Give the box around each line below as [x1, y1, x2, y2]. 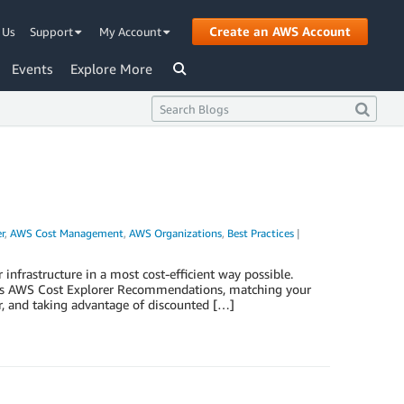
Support [30, 23, 76, 39]
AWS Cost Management [9, 226, 124, 240]
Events [12, 60, 52, 77]
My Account [99, 23, 164, 39]
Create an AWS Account [209, 23, 351, 39]
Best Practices [226, 226, 294, 240]
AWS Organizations [128, 226, 222, 240]
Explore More [70, 60, 152, 77]
